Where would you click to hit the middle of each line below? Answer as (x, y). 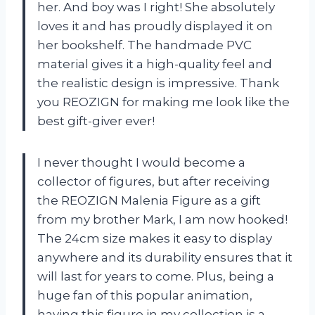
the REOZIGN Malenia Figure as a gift (149, 200)
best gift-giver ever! (96, 121)
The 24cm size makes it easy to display (155, 238)
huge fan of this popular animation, (145, 295)
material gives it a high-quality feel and (155, 64)
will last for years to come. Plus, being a (156, 276)
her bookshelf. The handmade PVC (144, 45)
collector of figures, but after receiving (154, 181)
